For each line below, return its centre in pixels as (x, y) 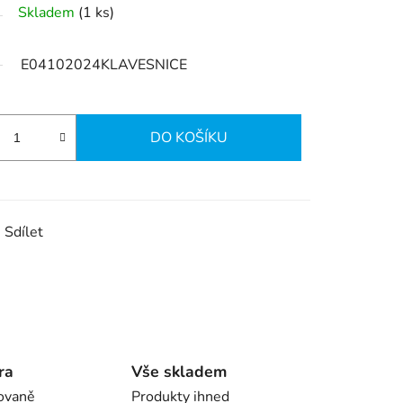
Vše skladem (179, 372)
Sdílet (24, 233)
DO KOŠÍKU (189, 138)
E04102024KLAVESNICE (104, 65)
